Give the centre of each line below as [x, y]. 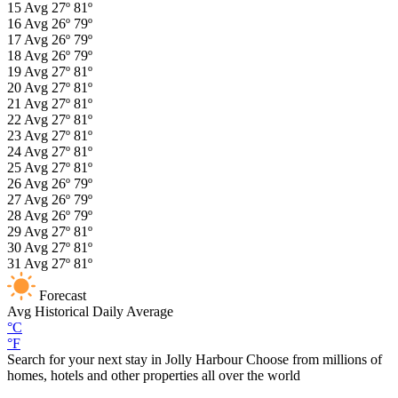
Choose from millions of [314, 360]
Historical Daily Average [104, 312]
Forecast [63, 296]
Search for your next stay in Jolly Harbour [127, 360]
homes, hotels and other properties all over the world [154, 376]
